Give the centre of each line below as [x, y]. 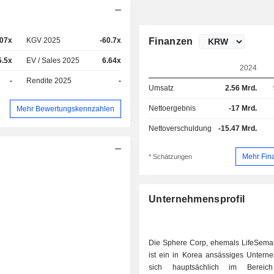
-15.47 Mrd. [237, 128]
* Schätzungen [171, 157]
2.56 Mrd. [241, 88]
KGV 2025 [44, 40]
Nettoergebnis [172, 108]
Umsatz [161, 88]
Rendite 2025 [49, 81]
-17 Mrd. [243, 108]
